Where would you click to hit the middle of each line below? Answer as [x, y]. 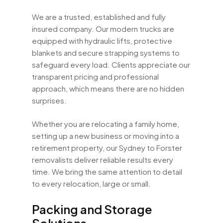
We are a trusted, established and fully [99, 17]
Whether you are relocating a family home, [106, 123]
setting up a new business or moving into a [106, 135]
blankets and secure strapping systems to [106, 53]
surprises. [49, 101]
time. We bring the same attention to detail [107, 171]
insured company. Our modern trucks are [103, 29]
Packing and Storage [92, 209]
